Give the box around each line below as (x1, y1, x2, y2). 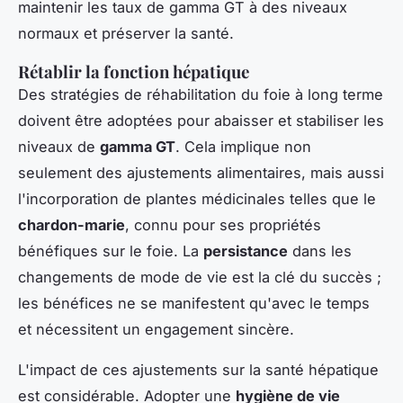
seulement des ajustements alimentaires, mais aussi (18, 163, 384, 182)
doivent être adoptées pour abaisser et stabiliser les (18, 111, 384, 130)
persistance (203, 241, 288, 260)
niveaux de (18, 137, 100, 156)
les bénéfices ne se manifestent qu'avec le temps (18, 293, 370, 312)
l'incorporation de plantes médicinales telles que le (18, 189, 376, 208)
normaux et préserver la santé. (18, 23, 234, 42)
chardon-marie (18, 215, 125, 234)
